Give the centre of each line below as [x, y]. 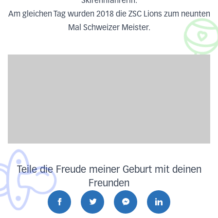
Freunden [109, 183]
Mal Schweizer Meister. [109, 28]
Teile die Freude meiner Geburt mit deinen [109, 170]
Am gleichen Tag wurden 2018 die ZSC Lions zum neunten [109, 14]
